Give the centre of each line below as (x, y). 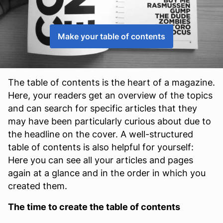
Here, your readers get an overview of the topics (110, 95)
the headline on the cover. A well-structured (101, 134)
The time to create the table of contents (94, 207)
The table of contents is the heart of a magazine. (111, 82)
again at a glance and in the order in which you (107, 173)
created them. (38, 186)
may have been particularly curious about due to (110, 121)
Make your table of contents (111, 36)
